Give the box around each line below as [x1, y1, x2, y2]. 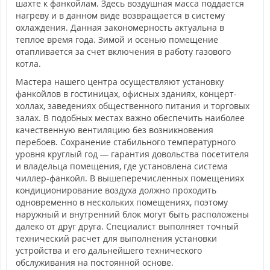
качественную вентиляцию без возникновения [16, 124, 213, 136]
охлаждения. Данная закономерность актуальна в [16, 21, 224, 33]
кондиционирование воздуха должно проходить [16, 184, 216, 196]
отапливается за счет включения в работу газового [16, 45, 231, 57]
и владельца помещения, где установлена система [16, 160, 228, 172]
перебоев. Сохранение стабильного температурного [16, 136, 236, 148]
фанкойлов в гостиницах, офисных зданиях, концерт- [16, 87, 237, 99]
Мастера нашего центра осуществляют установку [16, 75, 224, 87]
